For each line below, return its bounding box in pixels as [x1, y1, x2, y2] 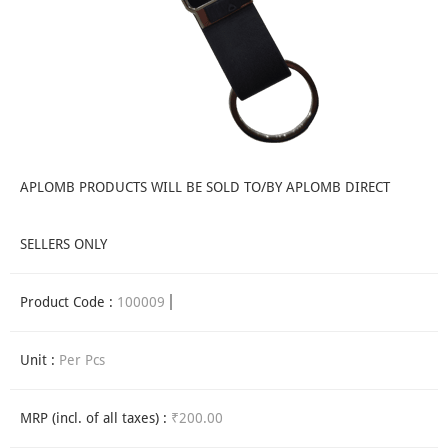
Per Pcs [59, 352, 105, 369]
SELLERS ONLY [20, 236, 107, 253]
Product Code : [20, 294, 117, 311]
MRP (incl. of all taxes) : [20, 410, 171, 427]
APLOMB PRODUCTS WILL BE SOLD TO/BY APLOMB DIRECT [20, 179, 390, 196]
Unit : [20, 352, 59, 369]
